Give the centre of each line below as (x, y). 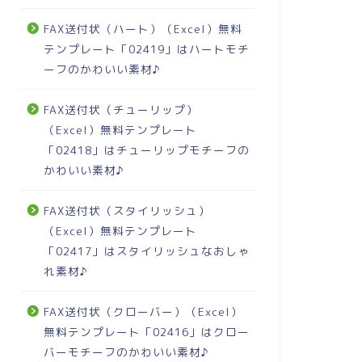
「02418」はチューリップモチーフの (146, 150)
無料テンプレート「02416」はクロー (146, 332)
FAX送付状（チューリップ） (120, 109)
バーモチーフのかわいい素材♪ (126, 352)
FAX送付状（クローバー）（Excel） (143, 311)
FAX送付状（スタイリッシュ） (126, 210)
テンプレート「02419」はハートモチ (146, 49)
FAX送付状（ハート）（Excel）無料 (143, 29)
